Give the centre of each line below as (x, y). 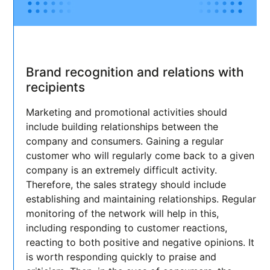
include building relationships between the (122, 126)
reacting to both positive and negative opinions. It (140, 242)
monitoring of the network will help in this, (123, 213)
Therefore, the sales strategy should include (126, 184)
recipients (58, 87)
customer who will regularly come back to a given (140, 155)
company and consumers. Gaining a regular (125, 141)
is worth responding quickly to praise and (121, 256)
